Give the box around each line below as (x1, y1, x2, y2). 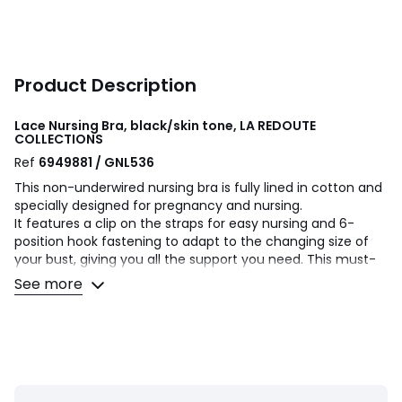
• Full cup (14, 339, 77, 358)
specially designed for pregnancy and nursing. (14, 196, 302, 214)
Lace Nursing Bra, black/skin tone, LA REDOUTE (14, 116, 316, 135)
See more (14, 274, 83, 295)
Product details (14, 321, 109, 340)
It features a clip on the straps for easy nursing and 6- (14, 214, 354, 232)
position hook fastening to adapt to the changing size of (14, 232, 369, 250)
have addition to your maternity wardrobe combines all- (14, 267, 369, 286)
